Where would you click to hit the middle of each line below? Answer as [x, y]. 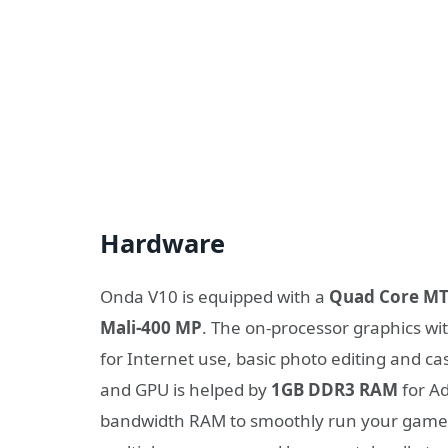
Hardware [162, 243]
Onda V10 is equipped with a [214, 297]
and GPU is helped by [185, 390]
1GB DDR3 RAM [334, 390]
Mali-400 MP [151, 328]
